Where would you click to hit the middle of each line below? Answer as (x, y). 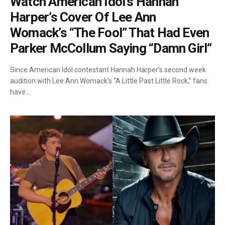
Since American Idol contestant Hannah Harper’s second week (108, 70)
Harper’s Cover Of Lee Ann (83, 17)
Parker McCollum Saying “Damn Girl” (111, 48)
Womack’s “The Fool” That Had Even (110, 32)
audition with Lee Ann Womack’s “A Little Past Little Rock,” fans (109, 81)
